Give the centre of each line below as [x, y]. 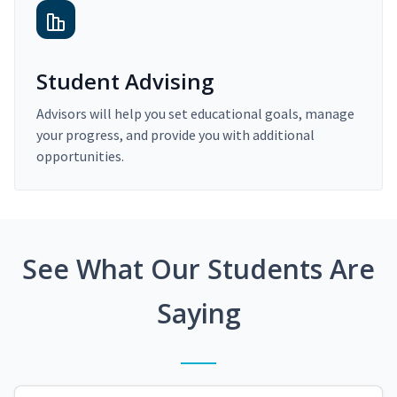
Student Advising [125, 82]
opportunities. [80, 156]
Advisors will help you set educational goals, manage [195, 114]
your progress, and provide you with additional [175, 135]
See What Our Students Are [198, 269]
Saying [198, 314]
